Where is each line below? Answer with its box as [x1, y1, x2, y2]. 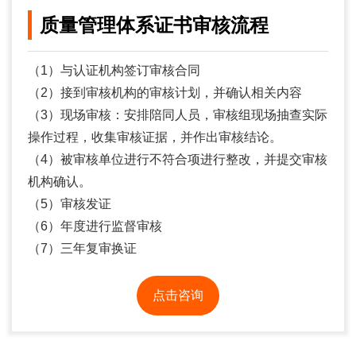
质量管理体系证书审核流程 [40, 14, 269, 37]
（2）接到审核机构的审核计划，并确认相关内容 [28, 86, 302, 100]
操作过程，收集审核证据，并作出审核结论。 [28, 130, 282, 145]
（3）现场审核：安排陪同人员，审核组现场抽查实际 [28, 108, 327, 122]
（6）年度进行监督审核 [28, 219, 162, 234]
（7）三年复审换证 [28, 242, 137, 256]
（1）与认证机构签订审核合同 [28, 64, 200, 78]
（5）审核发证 [28, 197, 111, 211]
